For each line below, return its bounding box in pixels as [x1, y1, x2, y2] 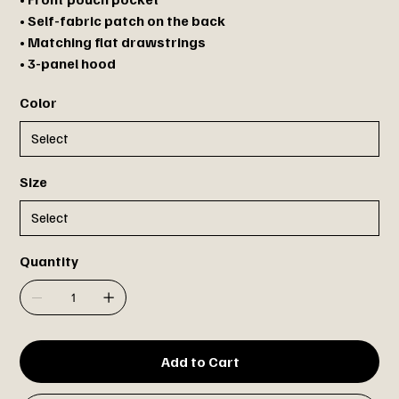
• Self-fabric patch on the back [20, 11, 226, 29]
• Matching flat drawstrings [20, 32, 207, 51]
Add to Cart [161, 352, 240, 370]
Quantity [20, 251, 79, 270]
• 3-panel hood [20, 53, 117, 72]
